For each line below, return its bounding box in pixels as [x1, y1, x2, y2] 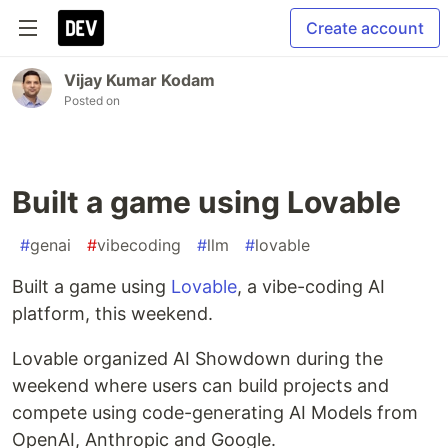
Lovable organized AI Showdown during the [12, 348, 383, 369]
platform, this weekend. [12, 303, 213, 324]
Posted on [64, 93, 120, 108]
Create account [306, 18, 424, 38]
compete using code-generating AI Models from [12, 402, 418, 423]
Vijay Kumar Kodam [64, 70, 215, 90]
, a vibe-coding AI [237, 276, 385, 297]
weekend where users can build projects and [12, 375, 389, 396]
